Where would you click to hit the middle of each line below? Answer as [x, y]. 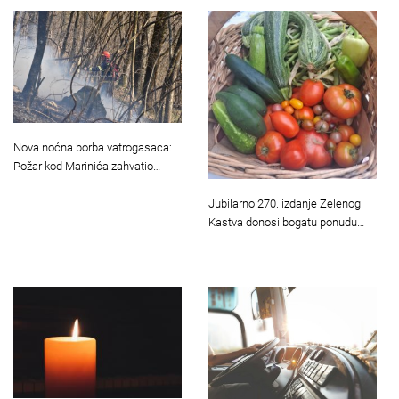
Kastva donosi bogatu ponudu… [286, 222]
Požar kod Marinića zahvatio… [87, 166]
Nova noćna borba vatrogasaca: [93, 147]
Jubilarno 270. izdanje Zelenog [285, 203]
